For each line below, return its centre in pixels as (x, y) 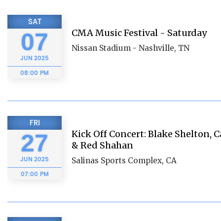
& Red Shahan (102, 145)
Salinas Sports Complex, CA (124, 161)
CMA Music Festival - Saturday (139, 33)
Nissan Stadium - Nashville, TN (130, 48)
